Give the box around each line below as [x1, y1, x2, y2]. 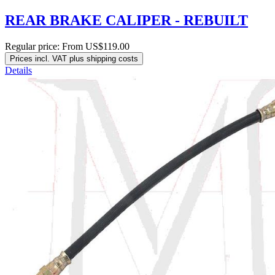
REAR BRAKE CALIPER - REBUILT [5, 12, 248, 28]
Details [5, 64, 32, 76]
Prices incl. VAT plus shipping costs [10, 53, 138, 63]
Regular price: [5, 41, 62, 52]
